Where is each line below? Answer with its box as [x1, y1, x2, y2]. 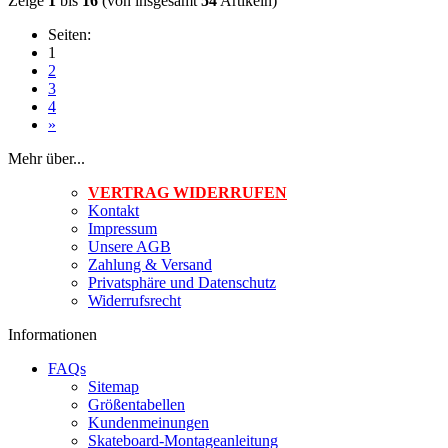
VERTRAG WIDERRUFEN [88, 183, 287, 201]
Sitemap [88, 377, 139, 395]
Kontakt [88, 201, 139, 219]
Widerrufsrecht [88, 291, 181, 309]
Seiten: [48, 25, 91, 43]
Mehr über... [8, 149, 85, 167]
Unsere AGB [88, 237, 171, 255]
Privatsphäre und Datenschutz [88, 273, 276, 291]
